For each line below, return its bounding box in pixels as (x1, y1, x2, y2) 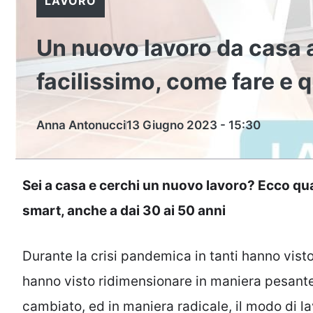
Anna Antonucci (36, 118, 126, 132)
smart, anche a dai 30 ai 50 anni (22, 203, 226, 219)
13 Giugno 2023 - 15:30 (126, 118, 261, 132)
